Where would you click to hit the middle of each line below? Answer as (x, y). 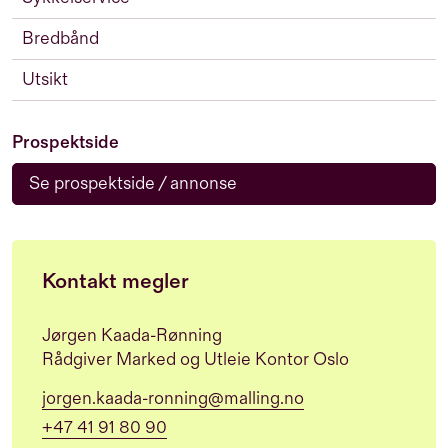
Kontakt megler (115, 281)
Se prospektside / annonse (133, 183)
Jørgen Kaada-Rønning (132, 335)
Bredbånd (60, 38)
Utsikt (45, 79)
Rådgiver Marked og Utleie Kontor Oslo (195, 359)
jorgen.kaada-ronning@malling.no (173, 398)
